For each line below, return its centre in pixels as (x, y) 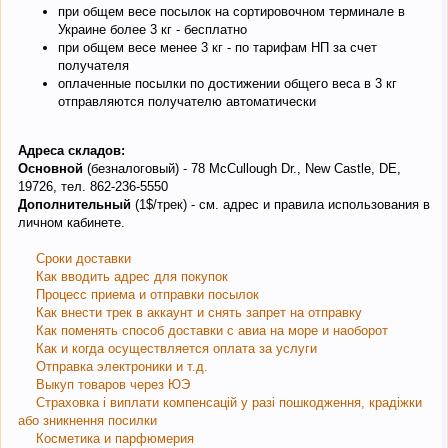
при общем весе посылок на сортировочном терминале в (232, 11)
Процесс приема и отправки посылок (147, 295)
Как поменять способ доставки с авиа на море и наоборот (212, 331)
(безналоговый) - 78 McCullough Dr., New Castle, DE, (244, 169)
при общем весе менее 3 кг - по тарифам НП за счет (218, 47)
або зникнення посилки (87, 421)
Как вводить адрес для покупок (132, 277)
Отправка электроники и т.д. (122, 367)
